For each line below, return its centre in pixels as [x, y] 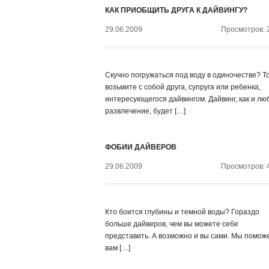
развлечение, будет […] [145, 111]
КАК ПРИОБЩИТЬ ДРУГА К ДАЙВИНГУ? [176, 10]
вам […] [118, 248]
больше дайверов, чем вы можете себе [172, 224]
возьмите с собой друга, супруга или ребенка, [183, 87]
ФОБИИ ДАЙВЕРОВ [141, 147]
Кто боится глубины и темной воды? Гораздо [182, 212]
